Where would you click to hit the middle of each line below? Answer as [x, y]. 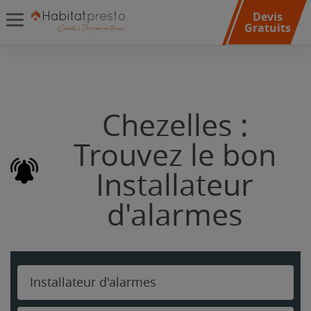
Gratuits [267, 28]
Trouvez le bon [175, 156]
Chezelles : [175, 126]
